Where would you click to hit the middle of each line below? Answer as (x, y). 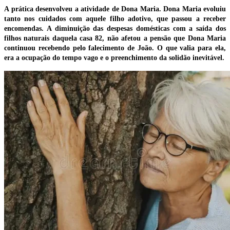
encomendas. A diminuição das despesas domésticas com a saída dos (115, 29)
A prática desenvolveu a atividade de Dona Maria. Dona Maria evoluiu (115, 9)
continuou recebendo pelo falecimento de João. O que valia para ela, (115, 48)
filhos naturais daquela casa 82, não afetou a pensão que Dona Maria (115, 39)
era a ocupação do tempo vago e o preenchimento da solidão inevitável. (114, 58)
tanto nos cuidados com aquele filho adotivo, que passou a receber (115, 19)
